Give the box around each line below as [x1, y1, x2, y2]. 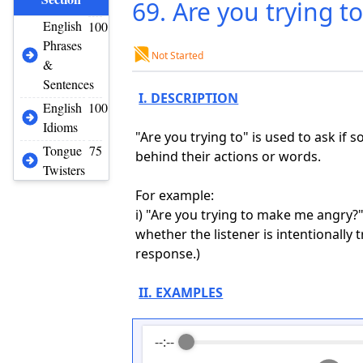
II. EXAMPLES [139, 284, 224, 301]
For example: [135, 186, 215, 204]
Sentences [43, 75, 94, 92]
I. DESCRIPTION [139, 89, 239, 107]
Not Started [152, 49, 204, 62]
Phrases [43, 36, 82, 53]
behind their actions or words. [135, 147, 322, 165]
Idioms [43, 118, 78, 135]
